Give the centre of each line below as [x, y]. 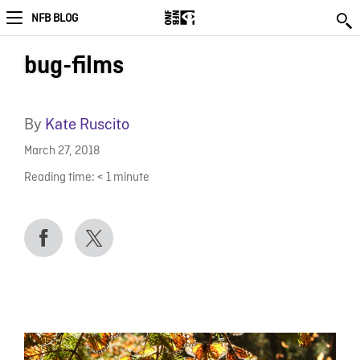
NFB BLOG [55, 18]
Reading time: [59, 178]
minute [131, 178]
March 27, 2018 [61, 152]
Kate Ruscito [87, 124]
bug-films [74, 66]
